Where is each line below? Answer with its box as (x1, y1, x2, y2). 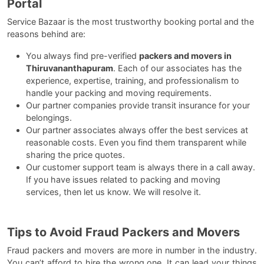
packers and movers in (139, 50, 232, 61)
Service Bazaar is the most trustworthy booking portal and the (7, 16, 254, 27)
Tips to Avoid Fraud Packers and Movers (7, 225, 240, 239)
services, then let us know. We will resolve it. (26, 186, 201, 197)
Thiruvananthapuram (26, 62, 113, 73)
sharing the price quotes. (26, 149, 125, 160)
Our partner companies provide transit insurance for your (26, 100, 250, 110)
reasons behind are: (7, 28, 85, 39)
